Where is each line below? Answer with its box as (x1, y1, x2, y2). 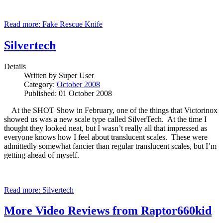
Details (4, 62, 26, 71)
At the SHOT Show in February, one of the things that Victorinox (4, 106, 218, 114)
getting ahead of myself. (4, 150, 79, 159)
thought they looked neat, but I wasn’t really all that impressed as (4, 123, 207, 132)
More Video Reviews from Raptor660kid (4, 204, 212, 218)
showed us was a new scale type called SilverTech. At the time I (4, 114, 207, 123)
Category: (24, 80, 57, 89)
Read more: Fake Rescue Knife (4, 19, 103, 28)
